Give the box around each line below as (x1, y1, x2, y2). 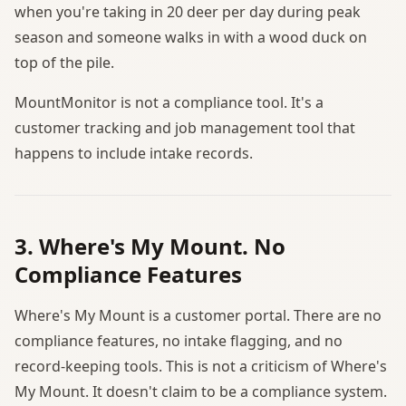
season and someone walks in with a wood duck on (14, 26, 367, 47)
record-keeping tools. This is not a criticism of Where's (14, 355, 387, 376)
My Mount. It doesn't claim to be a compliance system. (14, 381, 387, 401)
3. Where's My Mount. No (14, 230, 285, 261)
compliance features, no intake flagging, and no (14, 330, 343, 351)
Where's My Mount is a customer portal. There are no (14, 304, 382, 325)
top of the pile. (14, 52, 114, 72)
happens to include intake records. (14, 142, 253, 163)
